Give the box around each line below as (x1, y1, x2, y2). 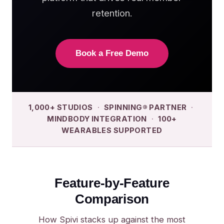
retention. (91, 7, 132, 18)
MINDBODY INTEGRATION (47, 114, 147, 123)
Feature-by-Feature (54, 176, 169, 190)
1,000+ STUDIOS (28, 103, 93, 112)
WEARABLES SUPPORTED (61, 126, 162, 135)
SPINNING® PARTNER (104, 103, 187, 112)
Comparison (74, 192, 149, 206)
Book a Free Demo (75, 48, 148, 58)
